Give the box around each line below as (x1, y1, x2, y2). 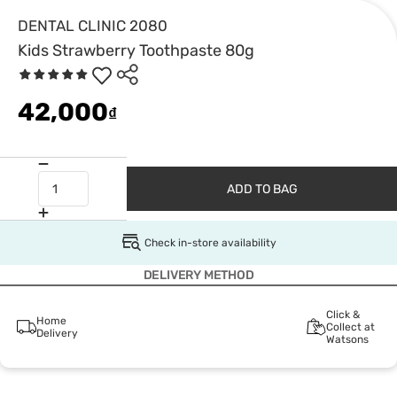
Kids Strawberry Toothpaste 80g (18, 41, 254, 60)
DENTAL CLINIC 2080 (18, 17, 167, 35)
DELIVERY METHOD (143, 268, 254, 283)
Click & (325, 308, 360, 321)
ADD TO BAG (226, 181, 298, 197)
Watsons (325, 333, 369, 346)
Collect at (325, 321, 375, 333)
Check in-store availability (144, 236, 276, 249)
